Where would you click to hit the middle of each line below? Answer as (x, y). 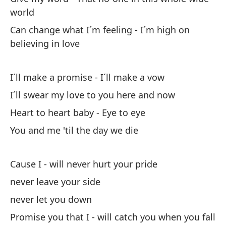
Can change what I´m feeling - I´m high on (100, 30)
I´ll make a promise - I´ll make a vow (87, 77)
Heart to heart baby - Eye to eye (78, 112)
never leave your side (55, 182)
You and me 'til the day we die (74, 130)
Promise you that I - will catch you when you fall (113, 217)
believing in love (45, 43)
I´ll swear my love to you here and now (93, 95)
